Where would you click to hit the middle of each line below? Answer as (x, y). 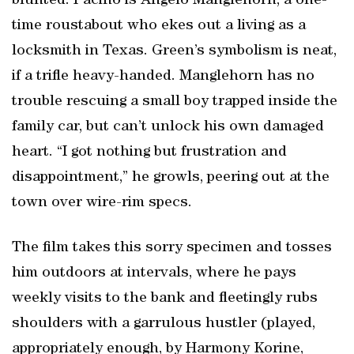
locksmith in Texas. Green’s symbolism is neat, (174, 51)
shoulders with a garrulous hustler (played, (164, 324)
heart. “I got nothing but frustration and (149, 153)
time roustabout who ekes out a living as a (159, 26)
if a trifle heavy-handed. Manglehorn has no (163, 77)
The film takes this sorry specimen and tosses (172, 248)
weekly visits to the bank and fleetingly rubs (165, 299)
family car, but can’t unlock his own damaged (168, 127)
